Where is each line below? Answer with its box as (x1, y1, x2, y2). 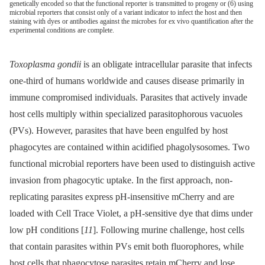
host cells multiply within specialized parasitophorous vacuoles (9, 108, 243, 119)
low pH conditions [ (9, 224, 84, 235)
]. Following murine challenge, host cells (93, 224, 244, 235)
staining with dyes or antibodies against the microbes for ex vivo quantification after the (9, 17, 253, 26)
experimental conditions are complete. (9, 26, 114, 35)
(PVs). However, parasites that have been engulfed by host (9, 125, 228, 135)
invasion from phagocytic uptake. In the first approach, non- (9, 174, 232, 185)
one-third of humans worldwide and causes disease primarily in (9, 75, 244, 86)
